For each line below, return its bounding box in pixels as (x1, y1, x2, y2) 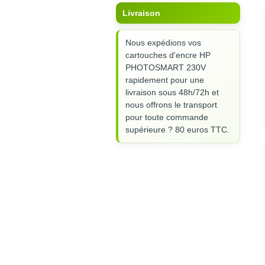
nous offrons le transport (125, 100, 217, 110)
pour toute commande (125, 112, 208, 122)
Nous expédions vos (125, 38, 201, 48)
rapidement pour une (125, 75, 204, 85)
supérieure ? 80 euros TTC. (125, 125, 230, 135)
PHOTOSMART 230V (125, 63, 206, 73)
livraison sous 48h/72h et (125, 88, 219, 98)
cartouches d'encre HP (125, 50, 211, 60)
